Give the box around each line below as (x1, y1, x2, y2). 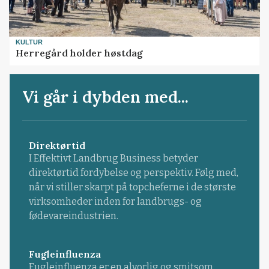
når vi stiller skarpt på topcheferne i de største (28, 181, 236, 193)
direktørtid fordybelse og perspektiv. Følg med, (28, 166, 238, 178)
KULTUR (16, 38, 43, 46)
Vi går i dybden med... (22, 86, 189, 107)
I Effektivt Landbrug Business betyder (28, 152, 198, 164)
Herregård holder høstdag (16, 47, 144, 59)
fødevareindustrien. (28, 210, 118, 222)
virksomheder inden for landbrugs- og (28, 195, 202, 207)
